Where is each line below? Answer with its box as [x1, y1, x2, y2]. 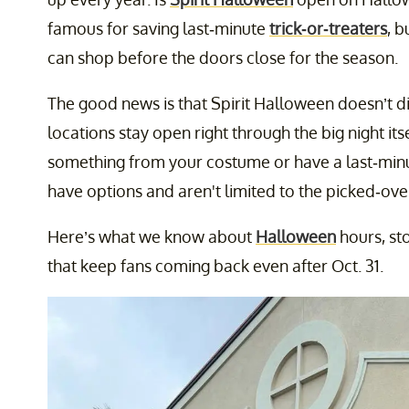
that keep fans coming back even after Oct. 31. [47, 256, 383, 277]
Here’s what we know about [47, 226, 256, 247]
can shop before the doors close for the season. [47, 47, 398, 68]
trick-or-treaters [269, 18, 387, 39]
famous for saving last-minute [47, 18, 269, 39]
